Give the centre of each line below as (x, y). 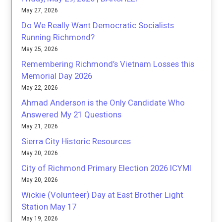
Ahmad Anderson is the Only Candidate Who (103, 103)
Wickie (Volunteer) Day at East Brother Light (103, 195)
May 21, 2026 (40, 127)
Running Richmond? (58, 37)
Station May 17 (49, 207)
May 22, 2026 (40, 88)
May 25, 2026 (40, 49)
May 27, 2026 (40, 11)
